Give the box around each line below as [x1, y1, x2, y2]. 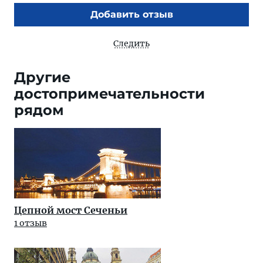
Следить [113, 38, 150, 49]
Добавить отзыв [90, 9, 173, 20]
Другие [14, 69, 70, 86]
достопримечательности [14, 85, 205, 102]
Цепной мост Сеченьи [14, 204, 127, 216]
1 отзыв [14, 218, 47, 228]
